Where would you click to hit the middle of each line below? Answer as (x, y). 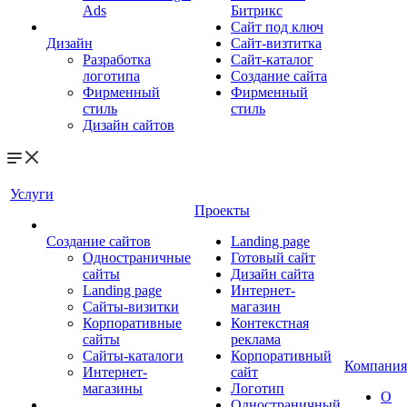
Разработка (117, 60)
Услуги (32, 194)
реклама (256, 339)
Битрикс (257, 10)
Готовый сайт (273, 258)
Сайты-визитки (131, 307)
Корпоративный (281, 356)
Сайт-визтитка (276, 43)
